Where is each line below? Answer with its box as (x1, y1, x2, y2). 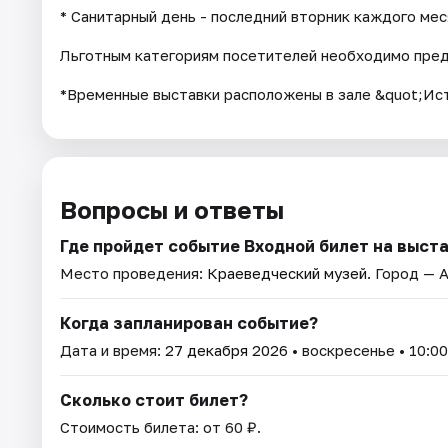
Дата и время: (60, 341, 165, 360)
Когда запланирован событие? (60, 313, 318, 334)
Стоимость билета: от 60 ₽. (60, 418, 261, 437)
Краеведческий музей (207, 264, 367, 283)
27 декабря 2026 (165, 341, 288, 360)
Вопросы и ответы (60, 195, 284, 225)
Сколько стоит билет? (60, 390, 248, 411)
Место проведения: (60, 264, 207, 283)
